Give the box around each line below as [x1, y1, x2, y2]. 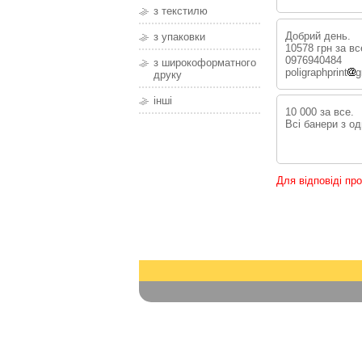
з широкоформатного [154, 57, 256, 69]
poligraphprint [284, 65, 347, 78]
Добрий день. [284, 29, 351, 42]
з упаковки [154, 31, 205, 44]
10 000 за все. [284, 106, 354, 119]
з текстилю [154, 5, 208, 18]
